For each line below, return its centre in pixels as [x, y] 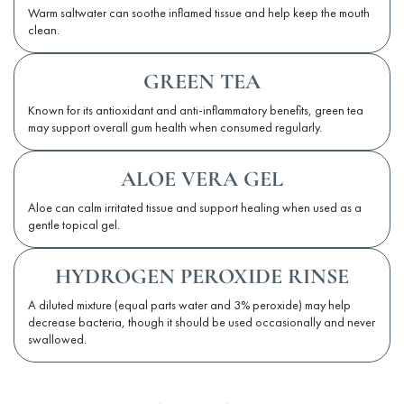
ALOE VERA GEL [202, 179]
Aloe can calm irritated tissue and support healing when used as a [195, 208]
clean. [44, 30]
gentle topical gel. [74, 225]
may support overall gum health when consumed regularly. [175, 128]
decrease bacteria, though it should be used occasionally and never [202, 322]
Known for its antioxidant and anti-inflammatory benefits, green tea [196, 110]
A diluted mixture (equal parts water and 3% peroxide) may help [189, 305]
